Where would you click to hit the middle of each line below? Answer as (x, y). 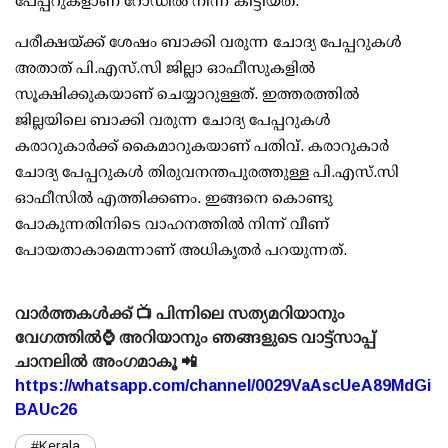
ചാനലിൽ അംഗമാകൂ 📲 (106, 362)
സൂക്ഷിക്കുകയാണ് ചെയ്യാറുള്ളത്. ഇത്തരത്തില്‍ (187, 94)
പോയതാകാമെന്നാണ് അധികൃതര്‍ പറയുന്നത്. (181, 250)
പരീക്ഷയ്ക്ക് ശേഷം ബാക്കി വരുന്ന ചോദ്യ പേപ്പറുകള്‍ (208, 42)
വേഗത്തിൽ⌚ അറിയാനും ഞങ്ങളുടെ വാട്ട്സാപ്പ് (195, 338)
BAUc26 (46, 410)
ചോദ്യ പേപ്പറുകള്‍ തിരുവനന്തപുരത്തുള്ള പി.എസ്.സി (207, 172)
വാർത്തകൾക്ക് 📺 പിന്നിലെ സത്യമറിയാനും (180, 314)
